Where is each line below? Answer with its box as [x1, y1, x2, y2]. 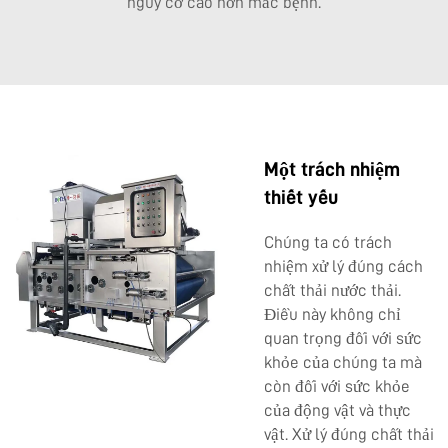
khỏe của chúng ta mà [264, 353, 422, 371]
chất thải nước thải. [264, 281, 401, 299]
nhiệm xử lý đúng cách [264, 257, 423, 275]
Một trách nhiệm [264, 158, 400, 179]
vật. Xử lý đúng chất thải [264, 425, 434, 443]
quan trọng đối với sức [264, 329, 422, 347]
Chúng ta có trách [264, 233, 392, 251]
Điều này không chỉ [264, 305, 401, 323]
